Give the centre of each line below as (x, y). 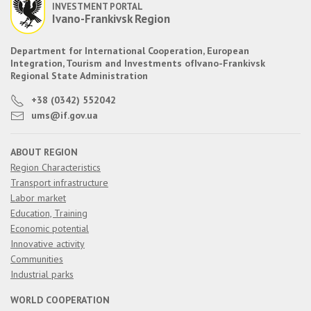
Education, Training (49, 213)
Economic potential (50, 229)
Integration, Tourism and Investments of (102, 64)
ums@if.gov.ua (65, 116)
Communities (37, 259)
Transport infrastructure (59, 183)
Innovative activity (48, 244)
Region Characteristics (56, 168)
